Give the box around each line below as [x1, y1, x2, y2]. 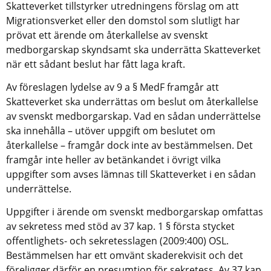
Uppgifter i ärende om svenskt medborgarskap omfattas [6, 204, 263, 218]
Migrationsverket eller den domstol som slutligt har [6, 13, 240, 27]
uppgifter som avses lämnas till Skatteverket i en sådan [6, 167, 256, 181]
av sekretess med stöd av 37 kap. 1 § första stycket [6, 219, 235, 233]
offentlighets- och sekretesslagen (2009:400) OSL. [6, 233, 229, 247]
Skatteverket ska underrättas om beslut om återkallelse [6, 94, 258, 108]
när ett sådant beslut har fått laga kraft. [6, 57, 185, 71]
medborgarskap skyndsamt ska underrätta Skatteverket [6, 42, 261, 56]
